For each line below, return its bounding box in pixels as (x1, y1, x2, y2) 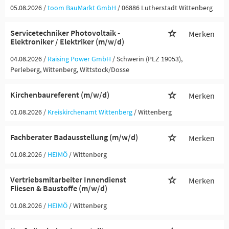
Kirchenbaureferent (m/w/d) (10, 89, 109, 100)
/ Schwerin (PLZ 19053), (112, 54, 182, 63)
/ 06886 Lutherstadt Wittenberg (118, 3, 213, 12)
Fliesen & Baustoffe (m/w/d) (10, 183, 107, 193)
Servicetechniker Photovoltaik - (10, 28, 120, 38)
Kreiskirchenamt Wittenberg (48, 107, 132, 117)
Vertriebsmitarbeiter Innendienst (10, 174, 126, 185)
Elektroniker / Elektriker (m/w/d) (10, 36, 124, 47)
